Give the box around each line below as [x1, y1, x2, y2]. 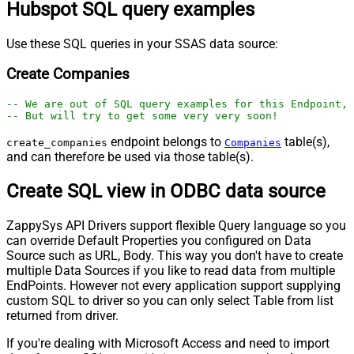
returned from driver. [6, 307, 119, 323]
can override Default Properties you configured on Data [6, 232, 311, 248]
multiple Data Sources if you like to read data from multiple [6, 262, 335, 278]
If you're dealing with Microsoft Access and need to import [6, 335, 330, 351]
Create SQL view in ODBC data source [6, 179, 326, 202]
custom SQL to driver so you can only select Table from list [6, 292, 333, 308]
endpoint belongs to [107, 134, 224, 150]
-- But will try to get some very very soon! [6, 110, 278, 122]
